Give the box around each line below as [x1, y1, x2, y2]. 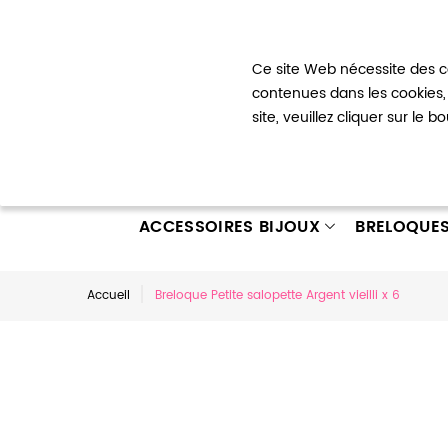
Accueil [87, 286, 130, 305]
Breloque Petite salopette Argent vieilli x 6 [155, 286, 400, 305]
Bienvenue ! [87, 20, 158, 39]
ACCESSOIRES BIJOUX [139, 214, 320, 240]
